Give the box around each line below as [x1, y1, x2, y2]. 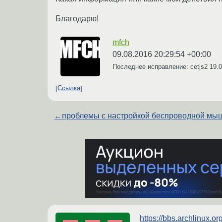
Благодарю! [55, 14, 99, 23]
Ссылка [57, 84, 80, 92]
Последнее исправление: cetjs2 [112, 62, 210, 70]
